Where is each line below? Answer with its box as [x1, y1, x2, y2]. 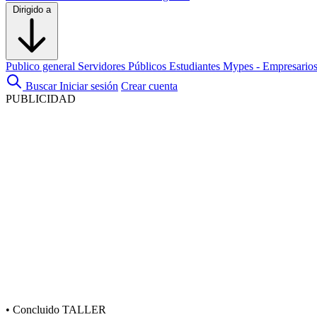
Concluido [10, 304, 62, 316]
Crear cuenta [121, 80, 178, 92]
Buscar [25, 80, 57, 92]
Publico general [6, 60, 78, 72]
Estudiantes [169, 60, 223, 72]
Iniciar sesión [59, 80, 118, 92]
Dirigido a [13, 4, 51, 15]
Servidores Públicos [78, 60, 169, 72]
